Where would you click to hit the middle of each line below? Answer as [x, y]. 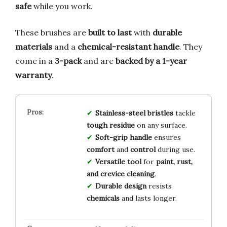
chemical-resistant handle [128, 46]
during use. [175, 149]
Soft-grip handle [123, 137]
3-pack [68, 61]
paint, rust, [174, 161]
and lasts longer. [148, 198]
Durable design [121, 186]
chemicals [103, 198]
